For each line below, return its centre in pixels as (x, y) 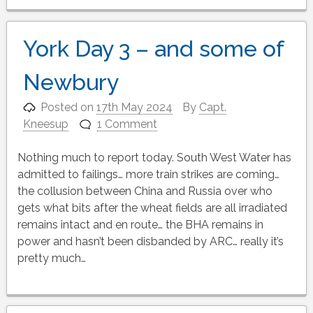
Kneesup (45, 124)
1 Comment (128, 124)
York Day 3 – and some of (153, 48)
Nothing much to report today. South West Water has (154, 157)
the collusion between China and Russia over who (145, 191)
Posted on (69, 107)
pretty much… (51, 258)
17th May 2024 (135, 107)
